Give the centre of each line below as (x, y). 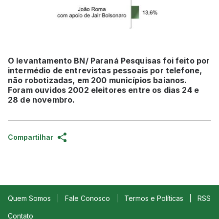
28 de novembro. (43, 99)
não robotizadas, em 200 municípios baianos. (98, 80)
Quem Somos (29, 198)
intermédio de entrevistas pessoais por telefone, (105, 70)
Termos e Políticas (154, 198)
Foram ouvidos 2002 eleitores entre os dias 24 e (104, 90)
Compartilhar (31, 137)
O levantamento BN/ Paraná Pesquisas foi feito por (109, 60)
